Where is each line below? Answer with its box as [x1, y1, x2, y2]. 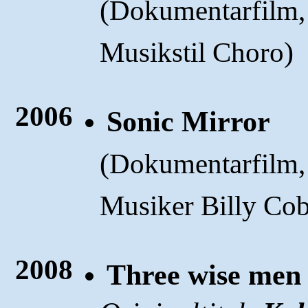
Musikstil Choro [100, 36, 285, 68]
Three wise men [107, 258, 302, 291]
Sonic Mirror [107, 105, 271, 137]
